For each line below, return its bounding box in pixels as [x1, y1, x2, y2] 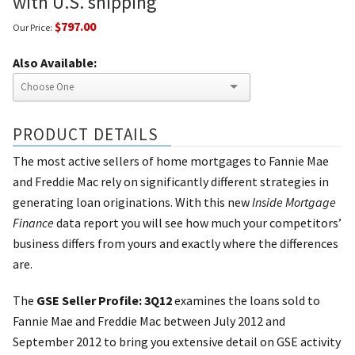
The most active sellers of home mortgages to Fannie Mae [13, 152, 329, 169]
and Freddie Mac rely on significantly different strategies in [13, 173, 329, 189]
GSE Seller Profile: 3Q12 [36, 292, 172, 308]
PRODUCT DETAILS [13, 123, 159, 145]
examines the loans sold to [172, 292, 320, 308]
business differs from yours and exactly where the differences [13, 235, 338, 251]
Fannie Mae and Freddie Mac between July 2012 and [13, 312, 285, 329]
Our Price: [13, 21, 52, 33]
